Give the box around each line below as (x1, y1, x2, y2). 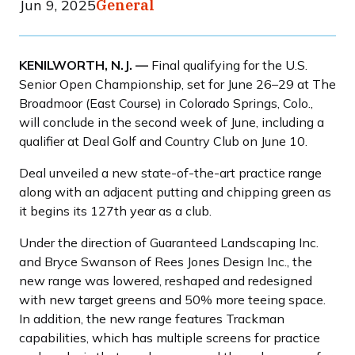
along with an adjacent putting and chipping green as (19, 184, 331, 200)
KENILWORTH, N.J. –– (19, 57, 151, 74)
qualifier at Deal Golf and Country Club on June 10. (19, 133, 311, 150)
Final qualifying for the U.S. (151, 57, 307, 74)
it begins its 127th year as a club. (19, 203, 218, 219)
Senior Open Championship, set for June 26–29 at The (19, 76, 336, 93)
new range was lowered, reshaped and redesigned (19, 273, 312, 289)
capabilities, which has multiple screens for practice (19, 330, 320, 346)
